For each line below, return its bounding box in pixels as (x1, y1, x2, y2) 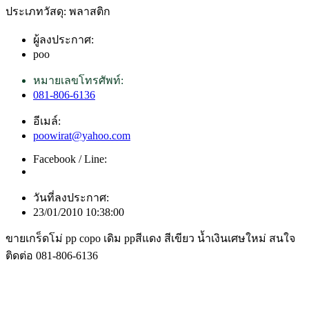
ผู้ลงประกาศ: (33, 34, 94, 46)
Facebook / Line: (33, 153, 107, 166)
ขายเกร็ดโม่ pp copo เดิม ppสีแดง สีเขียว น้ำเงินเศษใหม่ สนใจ (6, 232, 295, 245)
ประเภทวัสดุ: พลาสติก (6, 6, 110, 18)
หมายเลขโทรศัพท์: (33, 74, 123, 87)
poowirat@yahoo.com (33, 130, 130, 142)
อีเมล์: (33, 115, 61, 128)
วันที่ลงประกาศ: (33, 192, 109, 204)
